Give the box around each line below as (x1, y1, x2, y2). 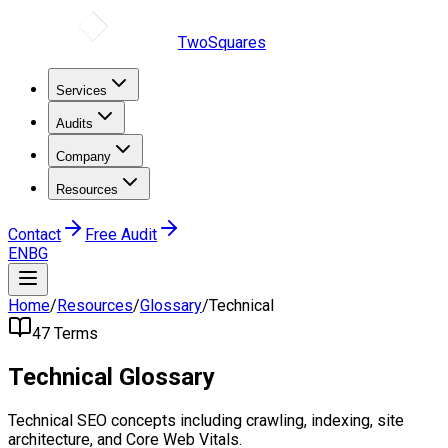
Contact (8, 225, 61, 244)
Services (56, 83, 107, 98)
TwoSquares (178, 33, 266, 52)
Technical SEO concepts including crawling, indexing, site (8, 410, 404, 430)
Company (56, 149, 111, 164)
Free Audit (85, 225, 157, 244)
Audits (56, 116, 93, 131)
